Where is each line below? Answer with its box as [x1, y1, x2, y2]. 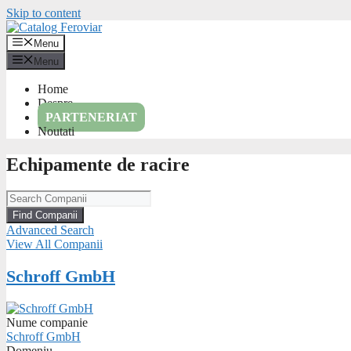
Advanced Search [6, 223, 94, 237]
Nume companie [6, 315, 88, 329]
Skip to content [6, 6, 81, 20]
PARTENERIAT [45, 110, 137, 124]
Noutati [38, 124, 74, 138]
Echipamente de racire [6, 154, 190, 175]
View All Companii [6, 237, 103, 251]
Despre [38, 96, 73, 110]
